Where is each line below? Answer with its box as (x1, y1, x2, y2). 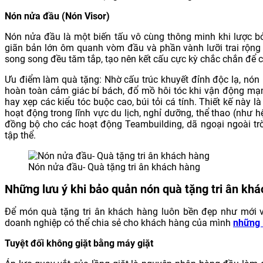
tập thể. (5, 129, 36, 141)
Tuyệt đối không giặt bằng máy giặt (5, 238, 153, 249)
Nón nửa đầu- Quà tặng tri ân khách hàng (28, 161, 200, 173)
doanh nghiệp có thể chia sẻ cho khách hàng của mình (5, 217, 233, 229)
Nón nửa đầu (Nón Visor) (5, 10, 112, 22)
